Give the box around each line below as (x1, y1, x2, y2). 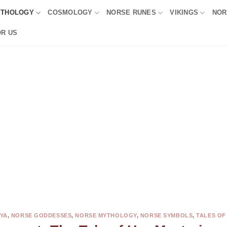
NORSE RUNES (106, 9, 156, 16)
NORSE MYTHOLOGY (75, 212, 137, 218)
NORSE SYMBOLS (140, 212, 193, 218)
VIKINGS (170, 9, 199, 16)
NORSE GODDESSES (11, 212, 72, 218)
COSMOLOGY (48, 9, 93, 16)
